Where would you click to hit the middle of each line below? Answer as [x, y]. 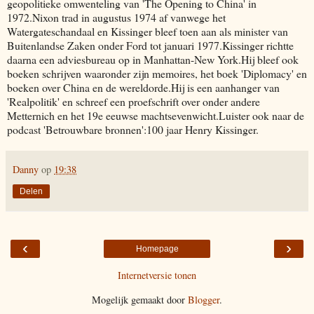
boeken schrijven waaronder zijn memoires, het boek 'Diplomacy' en [157, 73]
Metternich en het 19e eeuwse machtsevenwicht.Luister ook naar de [156, 115]
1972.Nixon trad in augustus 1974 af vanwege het [116, 17]
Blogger [204, 299]
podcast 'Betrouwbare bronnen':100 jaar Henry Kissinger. [133, 129]
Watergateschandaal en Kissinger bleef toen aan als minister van [148, 31]
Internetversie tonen [157, 275]
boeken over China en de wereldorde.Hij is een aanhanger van [143, 87]
